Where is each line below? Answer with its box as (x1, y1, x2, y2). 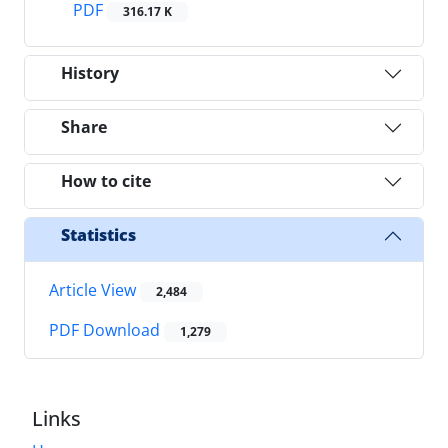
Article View (49, 278, 140, 301)
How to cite (61, 170, 151, 193)
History (61, 62, 119, 85)
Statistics (61, 224, 136, 247)
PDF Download (49, 319, 164, 342)
